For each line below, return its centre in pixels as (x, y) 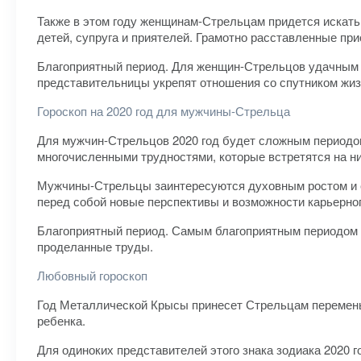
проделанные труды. (95, 246)
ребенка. (61, 320)
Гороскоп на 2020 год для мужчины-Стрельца (164, 111)
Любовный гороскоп (92, 275)
